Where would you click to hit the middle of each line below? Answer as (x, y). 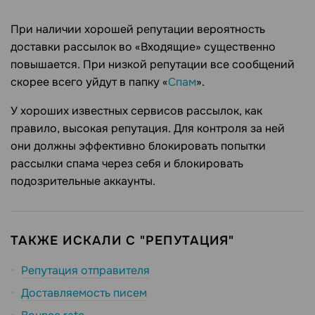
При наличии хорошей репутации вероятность (138, 30)
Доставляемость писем (84, 293)
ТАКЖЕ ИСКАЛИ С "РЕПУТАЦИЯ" (123, 241)
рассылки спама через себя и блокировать (127, 164)
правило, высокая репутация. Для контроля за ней (148, 129)
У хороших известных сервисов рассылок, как (136, 111)
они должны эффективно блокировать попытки (138, 146)
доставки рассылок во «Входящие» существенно (143, 47)
